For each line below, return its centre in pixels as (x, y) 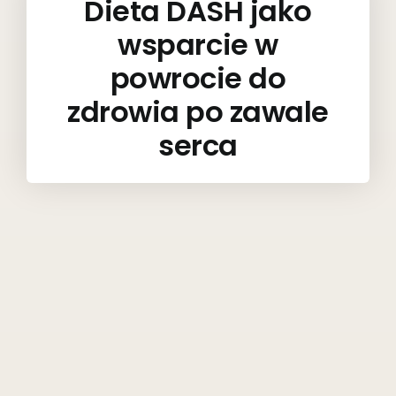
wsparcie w (198, 44)
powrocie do (198, 78)
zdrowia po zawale (198, 111)
